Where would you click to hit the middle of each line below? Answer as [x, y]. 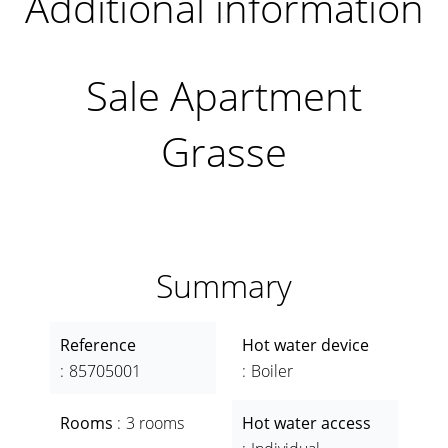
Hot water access [306, 423]
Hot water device [305, 345]
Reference [98, 345]
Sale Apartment [224, 95]
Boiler [272, 371]
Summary [224, 285]
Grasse [224, 151]
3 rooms [155, 423]
